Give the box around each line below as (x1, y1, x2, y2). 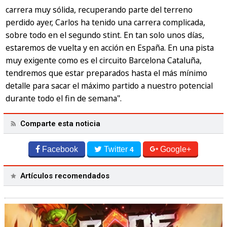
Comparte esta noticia (20, 119, 100, 128)
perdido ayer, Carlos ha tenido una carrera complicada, (6, 17, 206, 28)
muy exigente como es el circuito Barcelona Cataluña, (6, 55, 202, 66)
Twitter (104, 144, 130, 154)
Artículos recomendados (20, 171, 109, 180)
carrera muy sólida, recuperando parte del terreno (6, 4, 193, 16)
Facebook (42, 144, 79, 154)
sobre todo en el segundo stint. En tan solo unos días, (6, 29, 205, 41)
